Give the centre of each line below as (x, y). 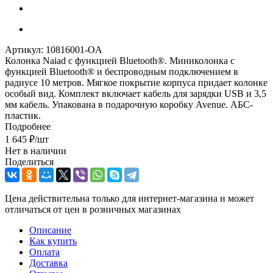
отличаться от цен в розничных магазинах (93, 209)
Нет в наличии (36, 151)
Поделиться (29, 161)
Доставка (48, 263)
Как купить (53, 241)
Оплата (44, 252)
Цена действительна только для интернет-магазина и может (129, 198)
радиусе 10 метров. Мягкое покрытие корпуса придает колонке (136, 82)
